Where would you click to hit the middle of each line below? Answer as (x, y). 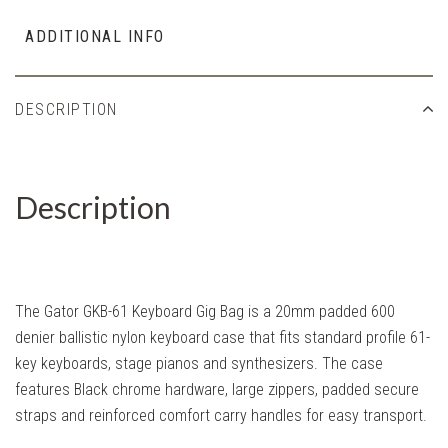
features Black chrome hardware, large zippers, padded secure (217, 389)
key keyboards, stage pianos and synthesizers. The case (199, 363)
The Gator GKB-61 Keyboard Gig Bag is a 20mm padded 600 (205, 311)
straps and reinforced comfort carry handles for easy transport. (221, 415)
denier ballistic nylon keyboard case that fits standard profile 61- (222, 337)
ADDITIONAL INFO (95, 36)
